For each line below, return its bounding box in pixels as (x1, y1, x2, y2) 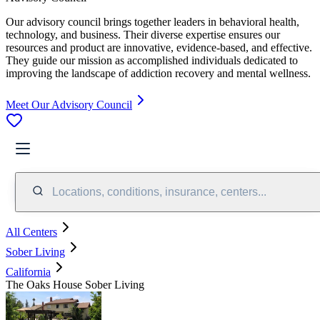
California (6, 265, 51, 278)
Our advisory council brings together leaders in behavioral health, (6, 15, 299, 28)
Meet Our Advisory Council (6, 98, 132, 111)
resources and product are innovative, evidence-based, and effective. (6, 41, 312, 54)
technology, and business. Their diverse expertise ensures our (6, 28, 280, 41)
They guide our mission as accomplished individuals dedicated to (6, 54, 298, 66)
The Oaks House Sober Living (6, 278, 144, 291)
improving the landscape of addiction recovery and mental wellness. (6, 66, 311, 79)
